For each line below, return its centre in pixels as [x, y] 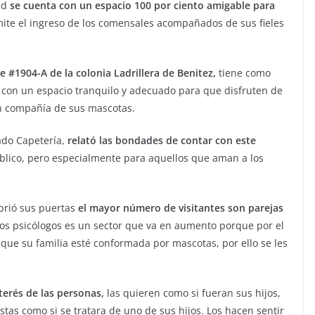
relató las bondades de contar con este [160, 140]
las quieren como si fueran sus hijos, [192, 293]
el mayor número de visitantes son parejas [179, 208]
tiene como [243, 73]
